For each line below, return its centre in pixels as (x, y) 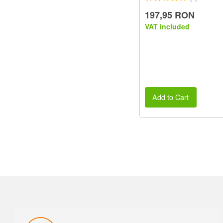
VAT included (167, 27)
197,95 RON (170, 15)
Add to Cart (171, 97)
